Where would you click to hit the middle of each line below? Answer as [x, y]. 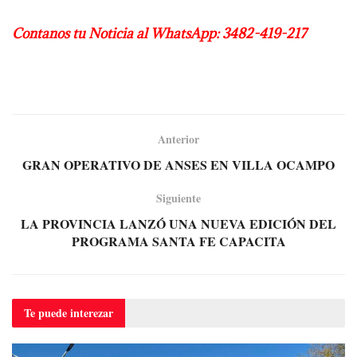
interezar [92, 312]
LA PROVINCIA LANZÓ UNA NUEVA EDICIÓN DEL [178, 223]
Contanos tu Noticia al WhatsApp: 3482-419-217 [159, 33]
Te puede [47, 312]
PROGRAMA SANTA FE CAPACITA [178, 241]
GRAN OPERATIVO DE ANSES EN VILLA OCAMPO [178, 164]
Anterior [178, 139]
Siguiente [178, 198]
